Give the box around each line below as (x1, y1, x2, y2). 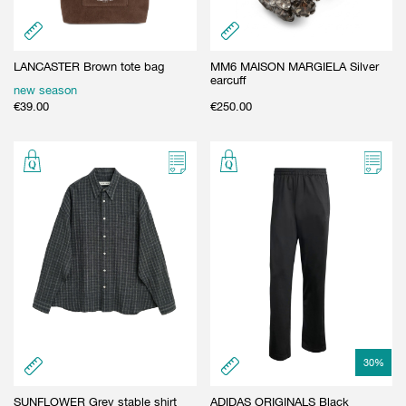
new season (14, 82, 77, 97)
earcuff (209, 72, 246, 87)
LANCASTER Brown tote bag (14, 59, 164, 73)
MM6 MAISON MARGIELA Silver (209, 59, 379, 73)
